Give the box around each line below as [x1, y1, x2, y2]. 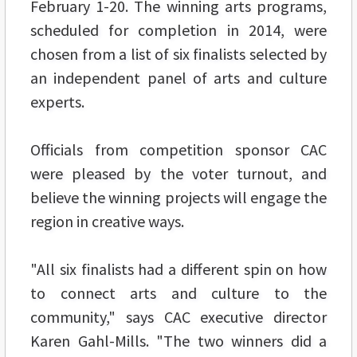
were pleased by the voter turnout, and [30, 163, 327, 183]
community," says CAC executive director [30, 306, 327, 327]
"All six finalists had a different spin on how [30, 258, 327, 279]
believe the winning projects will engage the [30, 186, 327, 207]
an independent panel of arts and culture [30, 67, 327, 88]
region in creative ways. [30, 210, 184, 231]
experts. [30, 91, 84, 112]
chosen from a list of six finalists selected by [30, 43, 327, 64]
